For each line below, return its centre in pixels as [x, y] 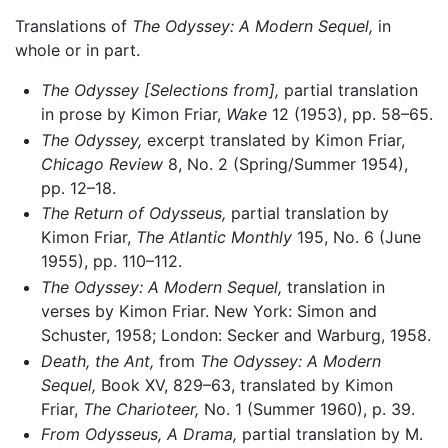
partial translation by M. [329, 434]
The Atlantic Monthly [213, 237]
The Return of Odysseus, [133, 213]
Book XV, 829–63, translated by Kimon [244, 384]
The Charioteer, [140, 408]
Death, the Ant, [97, 360]
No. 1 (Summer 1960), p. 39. [306, 408]
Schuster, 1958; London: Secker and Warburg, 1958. [235, 334]
